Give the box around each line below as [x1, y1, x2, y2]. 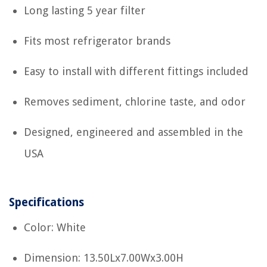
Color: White [24, 221, 86, 234]
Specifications [9, 195, 84, 209]
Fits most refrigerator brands [24, 35, 170, 47]
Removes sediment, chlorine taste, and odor [24, 95, 246, 108]
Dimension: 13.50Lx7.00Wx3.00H [24, 252, 184, 264]
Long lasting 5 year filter [24, 4, 145, 17]
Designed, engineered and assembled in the [24, 126, 243, 138]
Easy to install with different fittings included [24, 65, 249, 77]
